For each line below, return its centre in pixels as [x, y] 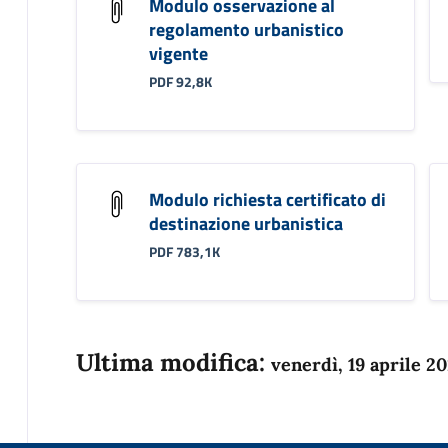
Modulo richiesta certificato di [267, 199]
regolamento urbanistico [246, 29]
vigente [178, 53]
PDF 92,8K [180, 82]
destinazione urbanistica [245, 223]
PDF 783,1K [184, 252]
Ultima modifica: [173, 362]
